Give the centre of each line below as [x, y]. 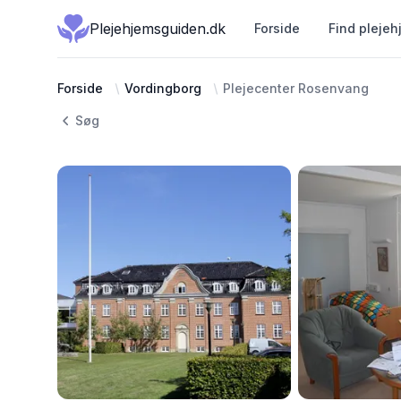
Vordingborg [163, 88]
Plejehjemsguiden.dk [157, 29]
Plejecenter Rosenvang [296, 88]
